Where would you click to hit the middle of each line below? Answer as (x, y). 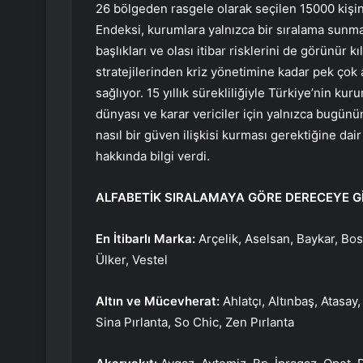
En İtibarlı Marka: (145, 239)
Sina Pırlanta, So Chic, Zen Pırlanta (195, 322)
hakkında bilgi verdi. (153, 156)
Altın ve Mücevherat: (159, 301)
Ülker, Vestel (132, 260)
